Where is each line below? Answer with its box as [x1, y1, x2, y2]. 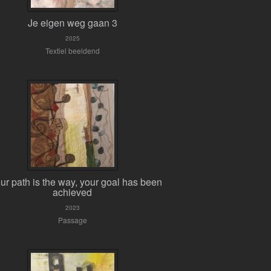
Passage [57, 215, 87, 225]
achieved [53, 185, 93, 199]
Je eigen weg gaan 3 [27, 16, 117, 30]
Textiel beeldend [45, 45, 100, 56]
